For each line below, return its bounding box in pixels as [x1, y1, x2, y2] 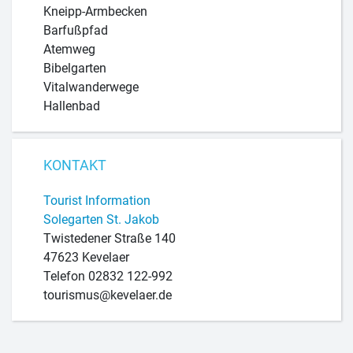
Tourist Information [43, 193, 150, 209]
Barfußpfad [43, 22, 108, 38]
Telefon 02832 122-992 [43, 269, 173, 284]
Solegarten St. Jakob [43, 212, 159, 228]
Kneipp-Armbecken [43, 3, 147, 19]
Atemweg [43, 41, 95, 57]
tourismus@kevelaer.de [43, 288, 172, 303]
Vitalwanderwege [43, 79, 139, 95]
